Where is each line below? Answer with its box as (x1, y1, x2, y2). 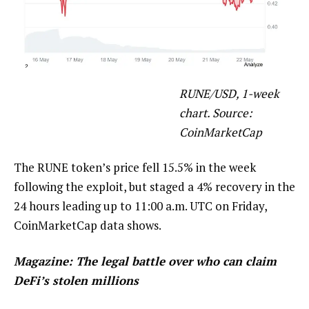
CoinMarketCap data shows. (14, 217, 161, 234)
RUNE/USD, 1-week (179, 85, 279, 101)
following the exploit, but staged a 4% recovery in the (14, 179, 295, 195)
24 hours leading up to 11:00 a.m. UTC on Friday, (14, 198, 267, 215)
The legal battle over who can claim (76, 253, 277, 270)
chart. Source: (179, 104, 252, 121)
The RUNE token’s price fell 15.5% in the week (14, 159, 256, 176)
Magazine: (14, 253, 76, 270)
